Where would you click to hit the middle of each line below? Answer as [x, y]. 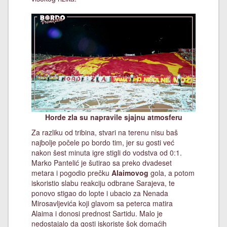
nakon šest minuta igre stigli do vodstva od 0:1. [107, 152]
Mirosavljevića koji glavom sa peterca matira [102, 203]
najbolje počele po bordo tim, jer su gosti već [103, 142]
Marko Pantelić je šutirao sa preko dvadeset [102, 162]
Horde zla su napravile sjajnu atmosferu [113, 117]
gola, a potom [172, 173]
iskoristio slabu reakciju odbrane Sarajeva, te [103, 183]
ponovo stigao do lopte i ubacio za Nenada [100, 193]
